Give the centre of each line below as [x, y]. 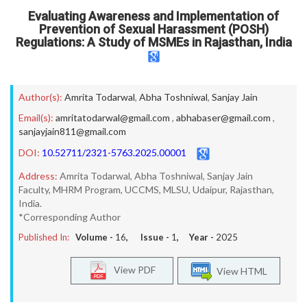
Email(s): [36, 118]
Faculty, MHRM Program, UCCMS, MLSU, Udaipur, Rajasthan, [146, 189]
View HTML [240, 271]
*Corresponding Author [70, 217]
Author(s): [40, 97]
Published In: [44, 237]
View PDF [132, 269]
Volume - [95, 237]
